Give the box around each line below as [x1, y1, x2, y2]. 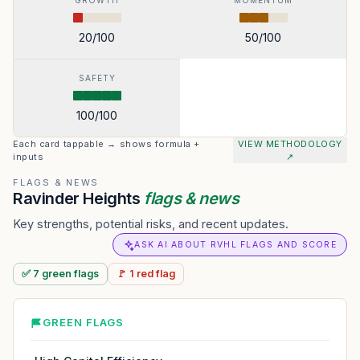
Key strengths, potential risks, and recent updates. [13, 217, 288, 231]
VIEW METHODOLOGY [237, 138, 342, 149]
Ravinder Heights [13, 189, 145, 208]
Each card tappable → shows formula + [13, 138, 200, 149]
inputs [13, 151, 44, 162]
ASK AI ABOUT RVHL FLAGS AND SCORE [134, 239, 337, 250]
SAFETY [78, 73, 116, 83]
